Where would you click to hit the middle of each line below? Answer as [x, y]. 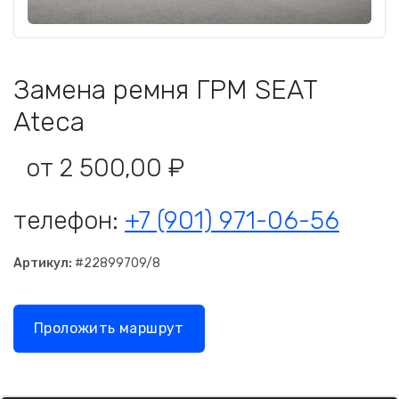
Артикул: [43, 263]
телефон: [69, 220]
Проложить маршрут [109, 328]
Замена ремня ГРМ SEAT [165, 90]
